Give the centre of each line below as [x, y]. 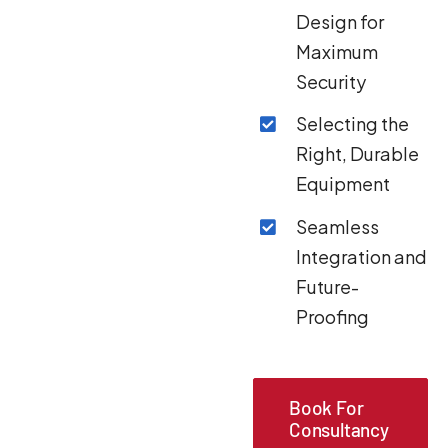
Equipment [343, 184]
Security [331, 81]
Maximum [337, 51]
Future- [328, 286]
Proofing [333, 316]
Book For [326, 408]
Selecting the [353, 124]
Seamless [338, 226]
